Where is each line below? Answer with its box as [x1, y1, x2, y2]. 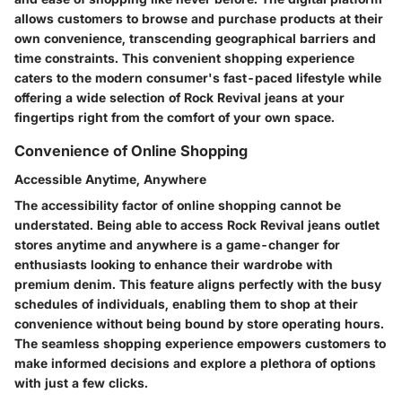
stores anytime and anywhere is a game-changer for [14, 237, 340, 253]
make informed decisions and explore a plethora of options [14, 355, 376, 371]
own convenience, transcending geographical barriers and [14, 30, 376, 46]
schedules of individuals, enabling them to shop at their [14, 296, 358, 312]
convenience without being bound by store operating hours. [14, 316, 384, 332]
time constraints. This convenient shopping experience [14, 49, 354, 66]
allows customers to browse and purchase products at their [14, 10, 383, 26]
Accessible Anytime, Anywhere [14, 171, 206, 188]
